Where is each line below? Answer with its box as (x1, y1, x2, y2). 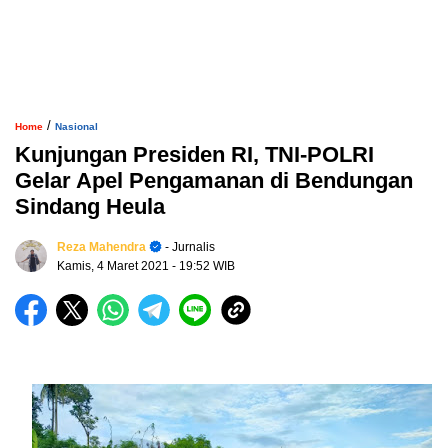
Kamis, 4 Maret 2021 (57, 259, 172, 274)
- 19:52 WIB (172, 259, 235, 274)
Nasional (55, 121, 98, 133)
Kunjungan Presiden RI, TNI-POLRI (15, 142, 374, 168)
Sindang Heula (15, 194, 165, 220)
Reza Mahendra (57, 240, 146, 255)
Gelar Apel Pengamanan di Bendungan (15, 168, 413, 194)
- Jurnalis (162, 240, 215, 255)
